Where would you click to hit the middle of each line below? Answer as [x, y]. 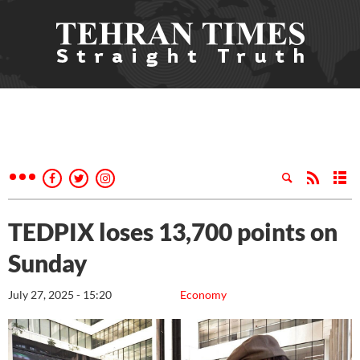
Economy [203, 295]
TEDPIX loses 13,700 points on [173, 231]
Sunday [48, 263]
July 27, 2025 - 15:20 [60, 295]
